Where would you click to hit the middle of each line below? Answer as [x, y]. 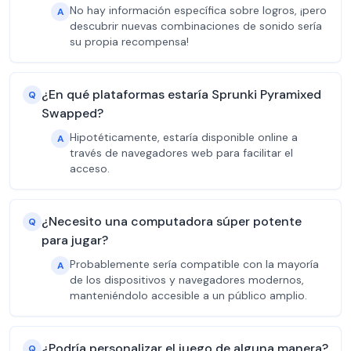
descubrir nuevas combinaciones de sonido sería [196, 26]
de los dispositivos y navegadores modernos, [187, 280]
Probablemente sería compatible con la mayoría [194, 264]
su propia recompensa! [129, 42]
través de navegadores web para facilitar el [181, 153]
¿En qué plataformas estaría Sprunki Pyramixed [181, 94]
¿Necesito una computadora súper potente [172, 221]
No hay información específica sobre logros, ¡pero [198, 10]
